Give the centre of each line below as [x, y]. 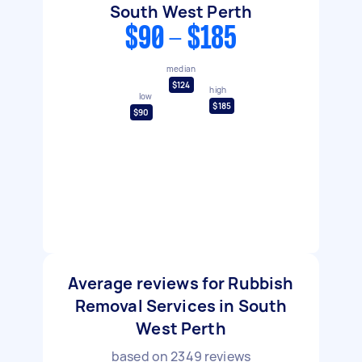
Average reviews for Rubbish [181, 283]
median [181, 68]
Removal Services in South [181, 306]
